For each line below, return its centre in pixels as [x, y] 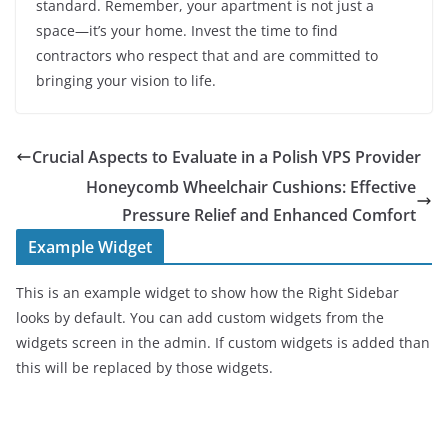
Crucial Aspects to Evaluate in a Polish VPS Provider [226, 157]
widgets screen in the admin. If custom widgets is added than [223, 342]
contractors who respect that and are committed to [207, 55]
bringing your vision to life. [126, 80]
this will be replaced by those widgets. [144, 367]
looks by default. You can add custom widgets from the [200, 317]
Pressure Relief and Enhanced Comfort [269, 215]
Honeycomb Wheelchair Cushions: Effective [251, 187]
